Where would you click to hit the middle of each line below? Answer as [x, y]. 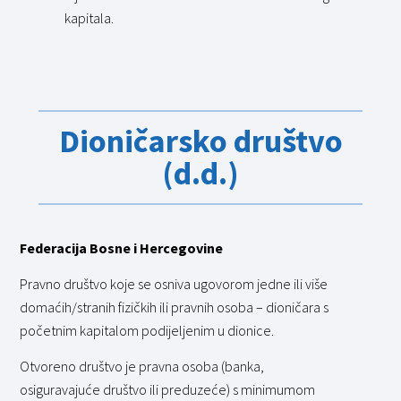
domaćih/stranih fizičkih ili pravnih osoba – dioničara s [175, 307]
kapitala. [90, 18]
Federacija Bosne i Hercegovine [122, 247]
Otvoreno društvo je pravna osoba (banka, [142, 367]
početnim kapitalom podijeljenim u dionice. [147, 331]
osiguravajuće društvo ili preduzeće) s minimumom [168, 390]
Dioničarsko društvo [200, 141]
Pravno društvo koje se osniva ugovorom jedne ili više [174, 284]
